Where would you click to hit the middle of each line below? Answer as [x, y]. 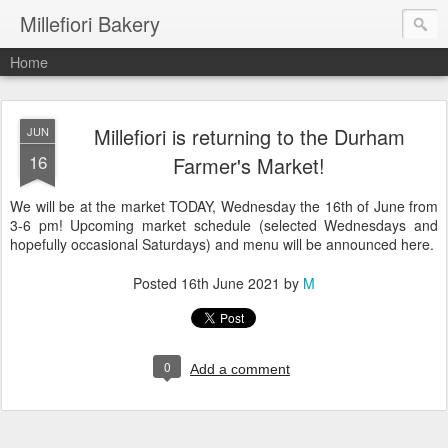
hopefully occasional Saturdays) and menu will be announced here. [222, 244]
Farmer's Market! [249, 165]
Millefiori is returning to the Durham [249, 136]
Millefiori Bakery [90, 23]
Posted [157, 283]
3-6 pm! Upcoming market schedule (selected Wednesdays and [224, 225]
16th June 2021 [230, 283]
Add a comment [240, 369]
